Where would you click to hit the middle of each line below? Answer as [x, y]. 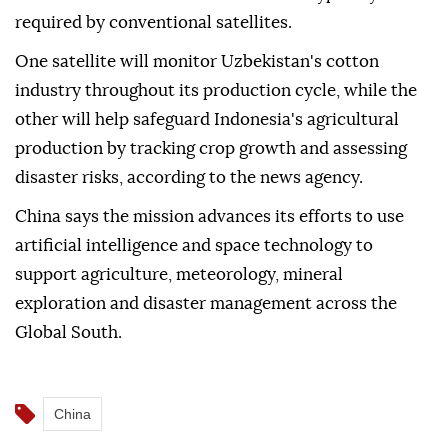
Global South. [68, 333]
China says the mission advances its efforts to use [209, 217]
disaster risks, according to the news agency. [189, 178]
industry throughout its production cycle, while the [216, 91]
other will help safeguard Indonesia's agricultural [207, 120]
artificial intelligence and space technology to [194, 246]
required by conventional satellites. [153, 23]
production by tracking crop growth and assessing [211, 149]
